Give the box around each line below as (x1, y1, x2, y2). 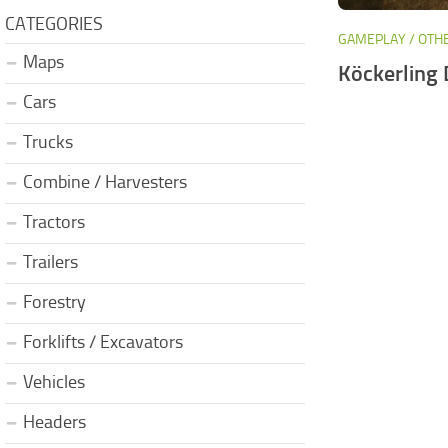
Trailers (23, 250, 78, 273)
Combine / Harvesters (23, 170, 187, 193)
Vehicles (23, 370, 85, 393)
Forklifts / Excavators (23, 330, 183, 353)
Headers (23, 410, 86, 433)
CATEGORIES (5, 12, 103, 35)
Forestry (23, 290, 86, 313)
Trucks (23, 130, 73, 153)
